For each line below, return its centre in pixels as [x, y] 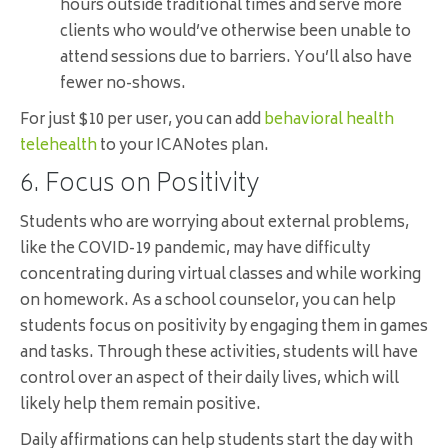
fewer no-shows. [123, 85]
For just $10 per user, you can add [142, 121]
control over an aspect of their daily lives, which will [209, 380]
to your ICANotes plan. [183, 147]
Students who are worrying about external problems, [214, 224]
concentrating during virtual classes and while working [220, 276]
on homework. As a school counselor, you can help [208, 302]
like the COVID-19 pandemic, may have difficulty [195, 250]
